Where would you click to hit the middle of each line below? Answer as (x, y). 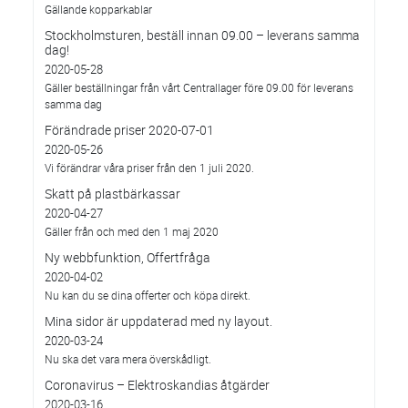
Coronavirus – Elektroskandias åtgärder (157, 385)
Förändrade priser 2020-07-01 (129, 130)
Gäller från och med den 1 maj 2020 (132, 231)
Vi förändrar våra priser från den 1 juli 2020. (149, 168)
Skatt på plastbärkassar (112, 194)
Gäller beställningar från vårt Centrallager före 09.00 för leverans (199, 87)
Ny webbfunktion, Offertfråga (127, 257)
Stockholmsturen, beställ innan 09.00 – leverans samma (202, 35)
